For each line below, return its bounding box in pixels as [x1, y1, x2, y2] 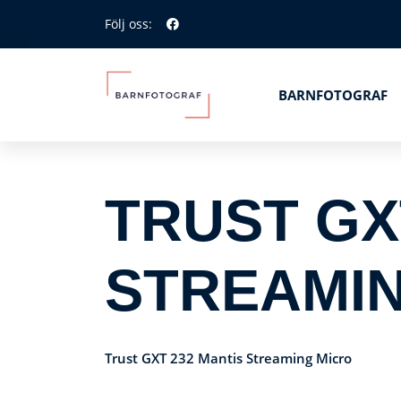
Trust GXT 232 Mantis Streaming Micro [105, 349, 352, 367]
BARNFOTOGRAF [278, 86, 388, 104]
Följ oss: [105, 15, 152, 32]
